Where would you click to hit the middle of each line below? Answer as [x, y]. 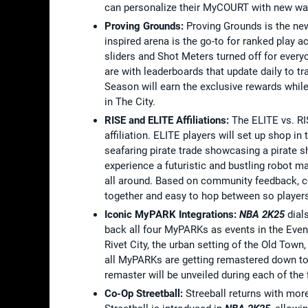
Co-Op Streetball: [145, 293]
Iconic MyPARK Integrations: [172, 214]
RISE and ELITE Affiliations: [167, 120]
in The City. [130, 101]
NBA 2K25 [262, 214]
